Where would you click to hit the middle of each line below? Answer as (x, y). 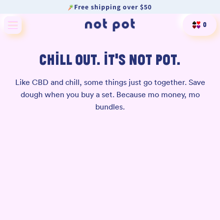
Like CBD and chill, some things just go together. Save (110, 82)
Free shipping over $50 (113, 7)
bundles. (110, 107)
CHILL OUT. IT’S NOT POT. (110, 60)
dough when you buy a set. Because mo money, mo (110, 95)
